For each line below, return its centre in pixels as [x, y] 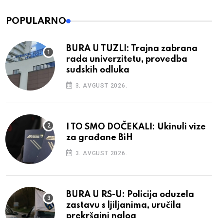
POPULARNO [36, 21]
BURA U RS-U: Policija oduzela [130, 194]
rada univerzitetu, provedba [127, 59]
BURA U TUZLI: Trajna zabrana [132, 48]
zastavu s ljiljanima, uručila [124, 205]
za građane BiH [100, 137]
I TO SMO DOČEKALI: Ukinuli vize [136, 127]
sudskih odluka [98, 70]
